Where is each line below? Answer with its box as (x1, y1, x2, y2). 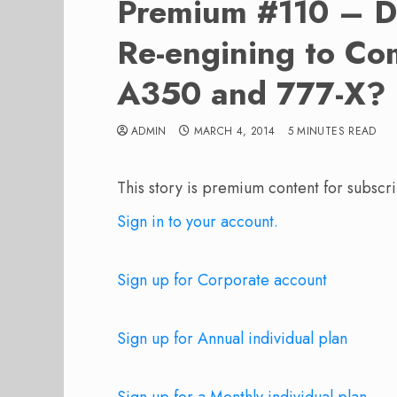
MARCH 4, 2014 (193, 123, 276, 139)
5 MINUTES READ (287, 123, 377, 139)
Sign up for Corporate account (117, 269, 327, 292)
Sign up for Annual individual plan (117, 327, 347, 350)
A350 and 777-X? (117, 70, 386, 117)
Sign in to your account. (117, 210, 278, 233)
